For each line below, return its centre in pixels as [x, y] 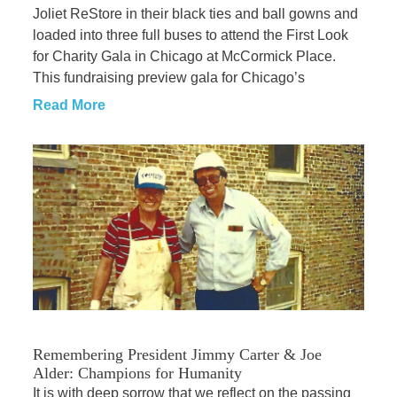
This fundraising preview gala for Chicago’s [168, 78]
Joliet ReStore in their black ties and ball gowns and [195, 14]
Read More [69, 105]
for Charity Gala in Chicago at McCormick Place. [184, 57]
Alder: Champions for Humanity [137, 374]
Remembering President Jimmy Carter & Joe [177, 355]
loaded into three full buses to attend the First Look [190, 35]
